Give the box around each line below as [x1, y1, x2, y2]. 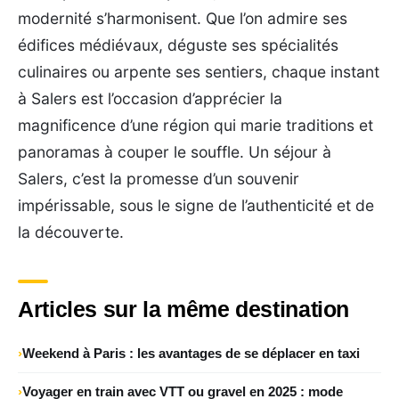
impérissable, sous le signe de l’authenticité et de [18, 195, 374, 215]
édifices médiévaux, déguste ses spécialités [18, 35, 338, 54]
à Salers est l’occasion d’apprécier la [18, 88, 282, 108]
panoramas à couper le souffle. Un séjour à [18, 142, 331, 161]
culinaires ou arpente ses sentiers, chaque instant [18, 61, 379, 81]
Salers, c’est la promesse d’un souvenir [18, 168, 299, 188]
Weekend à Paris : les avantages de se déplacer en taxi [22, 345, 360, 361]
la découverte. [18, 222, 124, 241]
